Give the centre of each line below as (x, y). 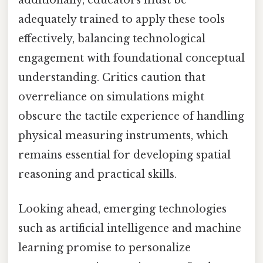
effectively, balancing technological (112, 38)
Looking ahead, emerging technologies (122, 209)
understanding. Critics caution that (112, 77)
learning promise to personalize (104, 247)
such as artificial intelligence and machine (130, 228)
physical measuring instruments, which (123, 135)
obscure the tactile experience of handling (131, 116)
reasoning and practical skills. (97, 174)
